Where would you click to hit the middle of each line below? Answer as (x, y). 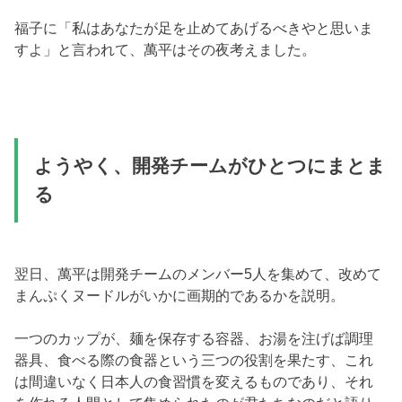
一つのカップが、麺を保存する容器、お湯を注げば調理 (194, 339)
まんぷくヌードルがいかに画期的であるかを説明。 (180, 296)
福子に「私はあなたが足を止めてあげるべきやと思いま (194, 28)
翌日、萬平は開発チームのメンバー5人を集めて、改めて (198, 274)
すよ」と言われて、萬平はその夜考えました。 (166, 50)
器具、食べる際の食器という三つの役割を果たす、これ (194, 360)
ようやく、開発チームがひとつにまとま (210, 166)
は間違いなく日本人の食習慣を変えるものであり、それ (194, 382)
